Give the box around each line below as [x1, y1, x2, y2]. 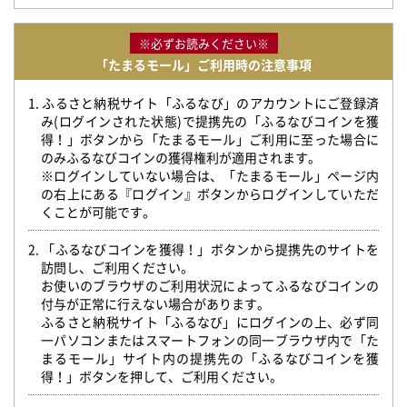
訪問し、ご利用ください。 [41, 258, 194, 276]
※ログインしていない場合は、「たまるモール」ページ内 [41, 166, 379, 184]
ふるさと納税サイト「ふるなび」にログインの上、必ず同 [41, 313, 379, 331]
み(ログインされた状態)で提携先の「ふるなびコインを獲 [41, 112, 379, 130]
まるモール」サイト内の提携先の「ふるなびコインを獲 [41, 349, 379, 367]
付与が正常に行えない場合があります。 [41, 294, 270, 313]
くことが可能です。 [41, 203, 155, 221]
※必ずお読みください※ [138, 35, 269, 52]
